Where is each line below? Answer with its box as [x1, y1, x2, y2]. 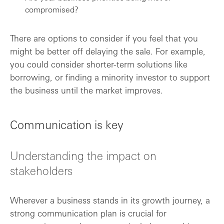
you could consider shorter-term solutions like [10, 58, 187, 69]
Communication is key [10, 116, 123, 131]
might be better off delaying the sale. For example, [10, 45, 205, 56]
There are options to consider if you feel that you [10, 32, 198, 43]
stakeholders [10, 162, 72, 177]
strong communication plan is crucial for [10, 207, 166, 218]
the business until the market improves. [10, 84, 163, 95]
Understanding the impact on [10, 147, 156, 162]
